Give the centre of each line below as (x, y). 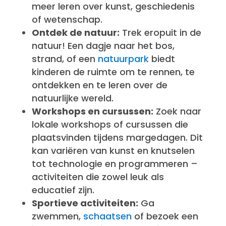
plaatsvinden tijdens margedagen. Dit (117, 137)
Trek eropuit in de (160, 33)
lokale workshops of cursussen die (110, 124)
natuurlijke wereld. (72, 98)
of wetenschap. (67, 19)
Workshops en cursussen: (92, 111)
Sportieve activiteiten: (85, 203)
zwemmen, (57, 216)
